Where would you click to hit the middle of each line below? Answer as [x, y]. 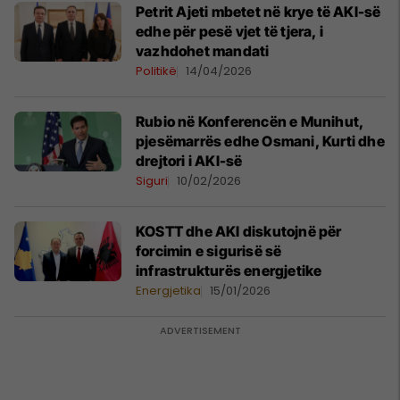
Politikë [156, 71]
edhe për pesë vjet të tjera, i [229, 31]
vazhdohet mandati [203, 51]
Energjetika [168, 291]
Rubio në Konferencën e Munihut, [250, 121]
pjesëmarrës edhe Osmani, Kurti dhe [260, 141]
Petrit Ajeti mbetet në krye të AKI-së [258, 12]
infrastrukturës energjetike [229, 271]
